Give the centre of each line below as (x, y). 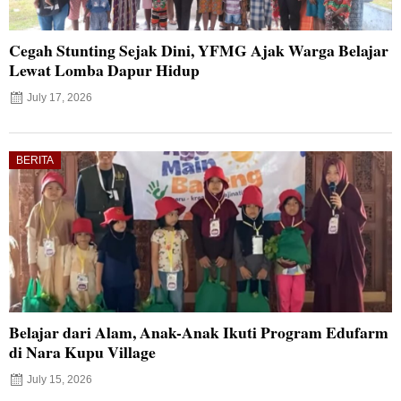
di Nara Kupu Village (82, 352)
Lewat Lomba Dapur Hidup (104, 70)
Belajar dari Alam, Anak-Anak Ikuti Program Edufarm (199, 332)
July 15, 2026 (60, 380)
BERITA (35, 160)
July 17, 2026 (60, 98)
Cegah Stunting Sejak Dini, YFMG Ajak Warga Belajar (199, 50)
